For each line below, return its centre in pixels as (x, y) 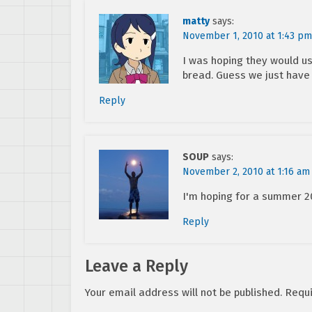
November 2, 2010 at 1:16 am (246, 171)
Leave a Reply (136, 266)
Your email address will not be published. (184, 292)
